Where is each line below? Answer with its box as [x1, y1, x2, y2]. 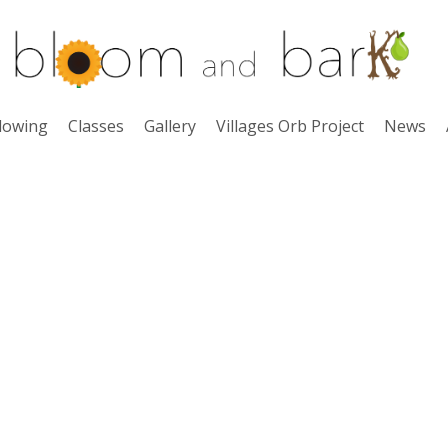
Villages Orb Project [216, 115, 364, 137]
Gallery [144, 115, 196, 137]
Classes [68, 115, 124, 137]
